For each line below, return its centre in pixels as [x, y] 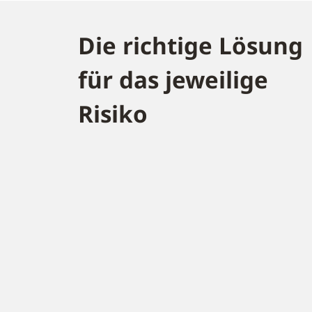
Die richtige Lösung [190, 46]
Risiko [113, 114]
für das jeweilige [173, 80]
